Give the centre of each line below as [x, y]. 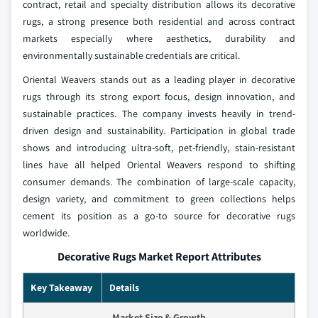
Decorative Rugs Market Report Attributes [159, 257]
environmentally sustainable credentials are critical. [131, 55]
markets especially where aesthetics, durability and [159, 38]
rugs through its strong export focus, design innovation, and [159, 97]
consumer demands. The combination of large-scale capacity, [159, 182]
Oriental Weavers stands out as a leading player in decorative [159, 79]
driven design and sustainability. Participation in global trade [159, 131]
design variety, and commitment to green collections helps [159, 199]
